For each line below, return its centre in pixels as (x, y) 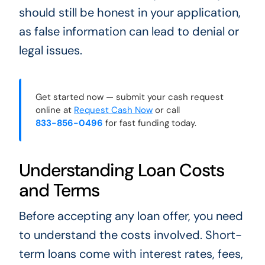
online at (54, 110)
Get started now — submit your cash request (129, 97)
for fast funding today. (149, 123)
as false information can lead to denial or (129, 32)
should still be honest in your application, (130, 13)
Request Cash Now (113, 110)
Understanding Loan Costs (122, 170)
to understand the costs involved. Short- (130, 235)
